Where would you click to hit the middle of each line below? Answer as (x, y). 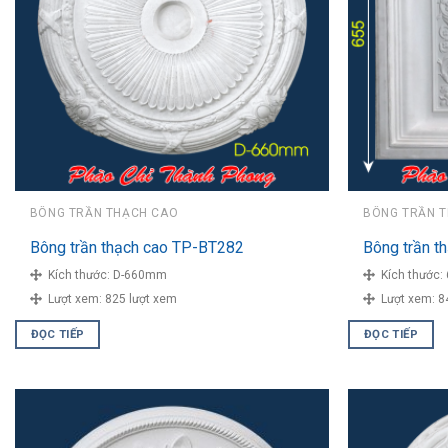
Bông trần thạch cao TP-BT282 (136, 248)
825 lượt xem (140, 298)
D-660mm (139, 274)
